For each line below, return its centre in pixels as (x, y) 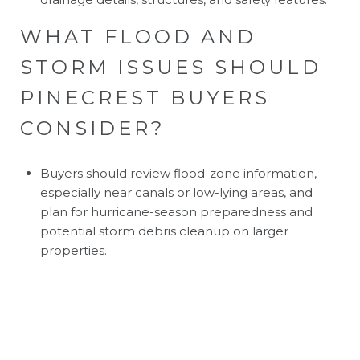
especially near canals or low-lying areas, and (176, 192)
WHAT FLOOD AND (138, 36)
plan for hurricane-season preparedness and (176, 211)
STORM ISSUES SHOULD (171, 67)
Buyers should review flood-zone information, (178, 173)
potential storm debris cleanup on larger (164, 231)
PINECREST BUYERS (145, 97)
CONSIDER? (93, 128)
